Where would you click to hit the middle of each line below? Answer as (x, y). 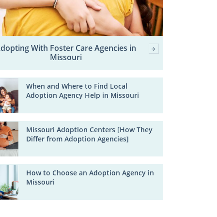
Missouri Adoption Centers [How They (90, 130)
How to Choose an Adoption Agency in (90, 173)
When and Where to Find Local (77, 86)
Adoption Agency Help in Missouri (83, 96)
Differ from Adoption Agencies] (78, 139)
